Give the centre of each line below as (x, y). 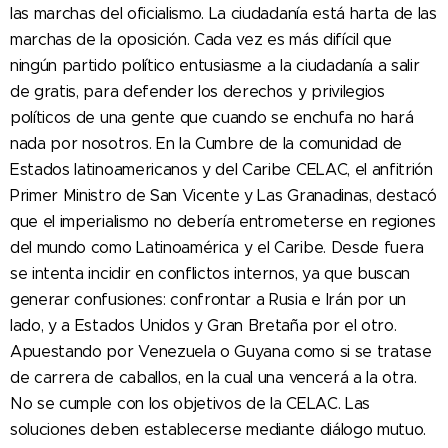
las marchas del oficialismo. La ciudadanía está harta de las (223, 13)
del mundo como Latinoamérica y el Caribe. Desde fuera (217, 247)
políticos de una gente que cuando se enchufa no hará (212, 117)
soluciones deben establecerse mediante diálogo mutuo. (218, 429)
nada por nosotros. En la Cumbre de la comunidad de (206, 143)
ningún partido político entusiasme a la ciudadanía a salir (215, 65)
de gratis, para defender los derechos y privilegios (197, 91)
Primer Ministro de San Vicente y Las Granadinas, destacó (224, 195)
